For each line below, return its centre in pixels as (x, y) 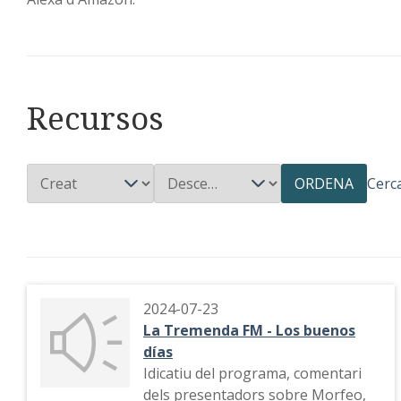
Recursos (95, 118)
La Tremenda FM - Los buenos (249, 330)
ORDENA (324, 183)
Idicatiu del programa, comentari (252, 373)
